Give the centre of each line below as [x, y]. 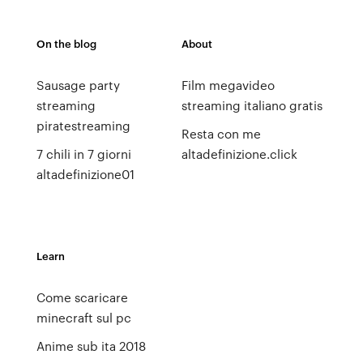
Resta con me [221, 134]
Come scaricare [82, 297]
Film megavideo [228, 85]
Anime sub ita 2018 [91, 346]
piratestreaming [83, 126]
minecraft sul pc [83, 318]
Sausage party [78, 85]
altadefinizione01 [85, 174]
